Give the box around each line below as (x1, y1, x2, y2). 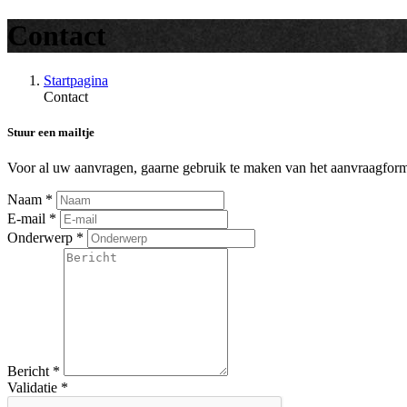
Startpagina (44, 72, 108, 88)
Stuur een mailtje (7, 125, 94, 140)
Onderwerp (7, 230, 76, 246)
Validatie (7, 380, 61, 396)
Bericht (7, 363, 53, 380)
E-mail (7, 211, 49, 227)
